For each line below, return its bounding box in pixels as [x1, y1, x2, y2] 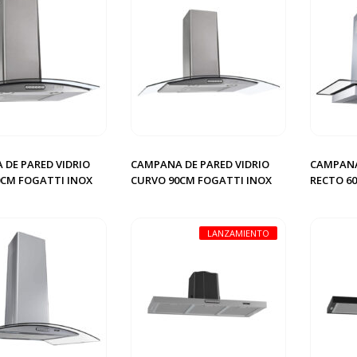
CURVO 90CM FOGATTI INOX [131, 173, 272, 187]
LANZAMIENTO [207, 227, 269, 239]
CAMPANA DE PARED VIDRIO [131, 157, 269, 171]
